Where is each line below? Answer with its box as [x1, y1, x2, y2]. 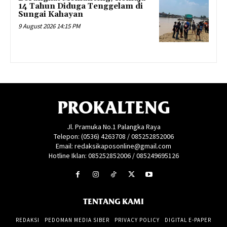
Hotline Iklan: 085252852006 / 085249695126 [48, 150, 179, 160]
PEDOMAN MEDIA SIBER [45, 216, 109, 223]
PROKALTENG [57, 96, 170, 119]
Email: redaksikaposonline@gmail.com [56, 141, 171, 150]
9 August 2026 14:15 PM [18, 21, 80, 30]
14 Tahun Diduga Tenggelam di [18, 1, 143, 11]
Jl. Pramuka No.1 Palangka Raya [66, 122, 161, 131]
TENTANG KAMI [83, 196, 144, 207]
